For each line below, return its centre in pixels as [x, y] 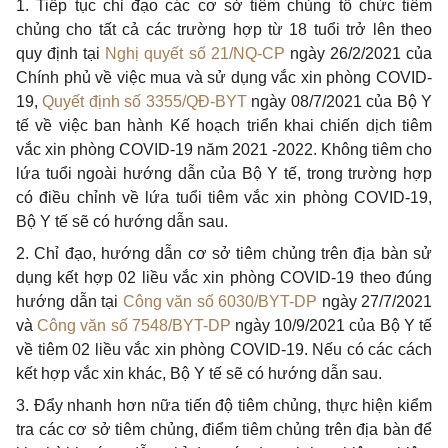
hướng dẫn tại [69, 301]
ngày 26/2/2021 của [358, 53]
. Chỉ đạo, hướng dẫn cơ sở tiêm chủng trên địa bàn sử [228, 253]
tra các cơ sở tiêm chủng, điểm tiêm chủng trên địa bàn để [224, 429]
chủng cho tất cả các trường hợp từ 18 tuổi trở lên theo [224, 29]
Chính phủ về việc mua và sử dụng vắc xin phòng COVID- [224, 77]
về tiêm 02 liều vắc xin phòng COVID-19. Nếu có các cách [224, 349]
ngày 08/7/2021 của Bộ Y [339, 101]
